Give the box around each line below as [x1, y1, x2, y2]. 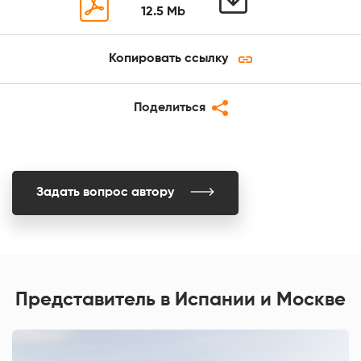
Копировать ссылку [109, 52, 228, 65]
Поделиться [133, 101, 212, 114]
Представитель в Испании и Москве [15, 289, 346, 309]
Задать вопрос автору [36, 185, 174, 199]
